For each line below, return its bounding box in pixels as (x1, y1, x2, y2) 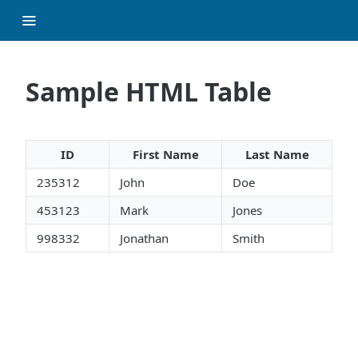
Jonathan (120, 230, 169, 247)
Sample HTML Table (26, 74, 272, 109)
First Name (132, 146, 199, 163)
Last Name (245, 146, 309, 163)
